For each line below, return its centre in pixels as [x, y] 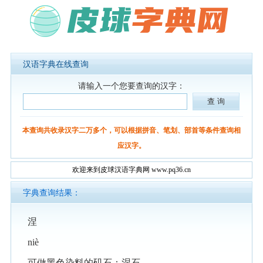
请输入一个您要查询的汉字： [131, 86]
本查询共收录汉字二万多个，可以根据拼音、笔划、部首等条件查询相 [131, 130]
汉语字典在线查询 [55, 64]
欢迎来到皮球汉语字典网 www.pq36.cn [131, 170]
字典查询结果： [51, 193]
